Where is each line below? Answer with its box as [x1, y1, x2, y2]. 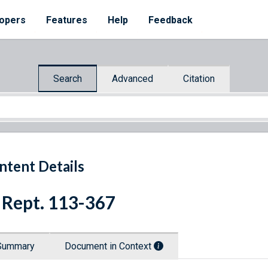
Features [46, 14, 87, 26]
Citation [183, 72, 215, 84]
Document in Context [65, 240, 154, 252]
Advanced [112, 72, 153, 84]
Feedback [148, 14, 193, 26]
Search [53, 72, 82, 84]
